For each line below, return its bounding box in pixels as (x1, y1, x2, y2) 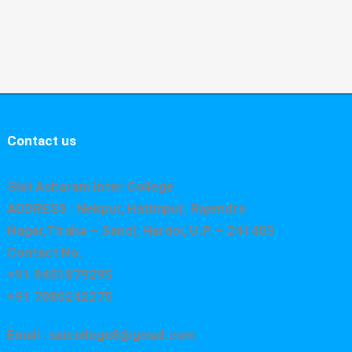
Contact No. (7, 244, 83, 261)
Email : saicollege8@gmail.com (7, 327, 196, 343)
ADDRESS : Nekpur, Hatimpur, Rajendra (7, 200, 246, 217)
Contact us (7, 133, 77, 149)
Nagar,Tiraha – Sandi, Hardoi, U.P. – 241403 (7, 222, 275, 239)
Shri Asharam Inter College (7, 178, 174, 195)
